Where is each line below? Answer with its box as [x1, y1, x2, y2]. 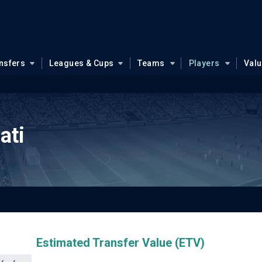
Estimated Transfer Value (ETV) [36, 236, 205, 250]
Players [188, 58, 220, 68]
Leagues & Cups [49, 58, 114, 68]
